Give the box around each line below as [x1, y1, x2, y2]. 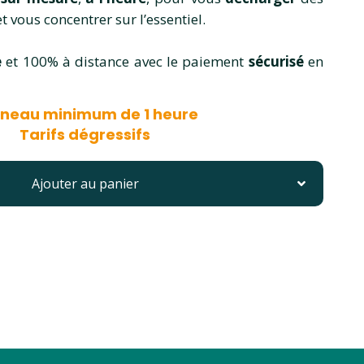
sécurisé [248, 51, 309, 71]
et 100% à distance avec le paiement [6, 51, 249, 71]
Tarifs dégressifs [19, 123, 151, 145]
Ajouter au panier [31, 174, 139, 193]
